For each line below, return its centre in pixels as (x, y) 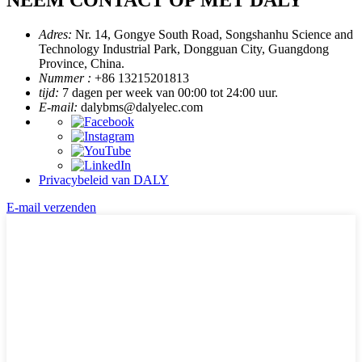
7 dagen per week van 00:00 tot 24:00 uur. (170, 92)
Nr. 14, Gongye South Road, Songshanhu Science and (214, 34)
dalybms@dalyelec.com (142, 107)
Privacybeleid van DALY (104, 179)
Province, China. (82, 63)
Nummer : (65, 78)
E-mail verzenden (51, 207)
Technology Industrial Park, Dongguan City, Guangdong (184, 48)
